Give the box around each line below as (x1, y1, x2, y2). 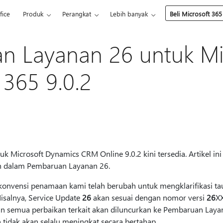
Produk (23, 9, 44, 18)
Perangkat (62, 9, 92, 18)
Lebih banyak (110, 9, 148, 18)
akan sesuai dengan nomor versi (91, 192, 207, 203)
